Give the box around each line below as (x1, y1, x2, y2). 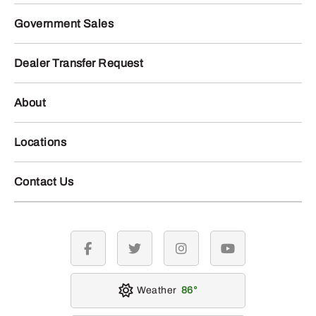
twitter (133, 248, 163, 260)
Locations (14, 136, 67, 149)
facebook (87, 248, 131, 260)
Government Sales (14, 18, 114, 30)
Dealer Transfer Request (14, 57, 144, 70)
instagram (180, 248, 228, 260)
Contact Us (14, 176, 74, 188)
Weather (137, 285, 177, 296)
